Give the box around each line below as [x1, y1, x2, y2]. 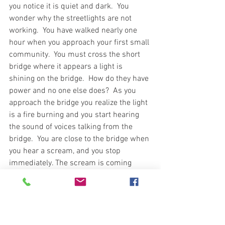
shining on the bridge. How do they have [9, 73, 151, 84]
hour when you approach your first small [9, 37, 151, 48]
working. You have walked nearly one [9, 25, 139, 36]
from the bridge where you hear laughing [9, 170, 152, 180]
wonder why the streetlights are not [9, 13, 134, 24]
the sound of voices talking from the [9, 122, 135, 132]
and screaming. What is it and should [9, 182, 140, 192]
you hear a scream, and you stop [9, 146, 123, 156]
